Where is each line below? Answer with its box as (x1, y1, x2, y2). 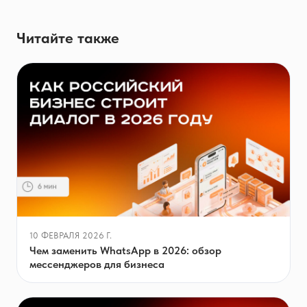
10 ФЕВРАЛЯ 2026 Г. (29, 230, 112, 241)
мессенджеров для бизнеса (29, 257, 164, 271)
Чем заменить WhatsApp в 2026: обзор (29, 243, 221, 257)
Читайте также (16, 28, 119, 47)
